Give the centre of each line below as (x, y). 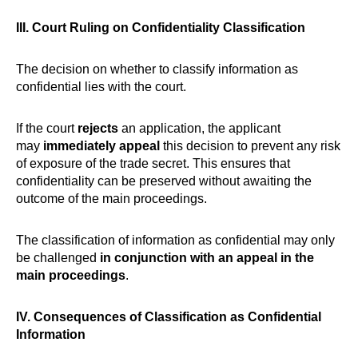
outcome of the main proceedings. (111, 199)
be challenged (58, 258)
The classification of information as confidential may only (175, 240)
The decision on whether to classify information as (157, 69)
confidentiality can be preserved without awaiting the (164, 181)
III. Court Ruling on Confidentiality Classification (161, 28)
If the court (47, 128)
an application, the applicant (199, 128)
